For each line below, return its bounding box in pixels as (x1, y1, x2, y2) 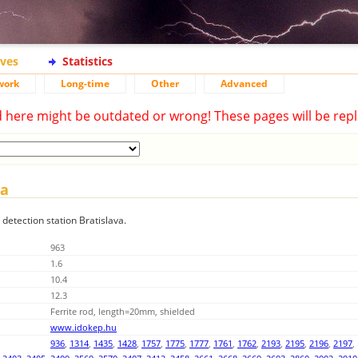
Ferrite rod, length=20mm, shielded (50, 305, 195, 318)
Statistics (62, 54, 113, 69)
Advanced (221, 77, 268, 90)
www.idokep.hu (50, 321, 117, 334)
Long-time (61, 77, 109, 90)
